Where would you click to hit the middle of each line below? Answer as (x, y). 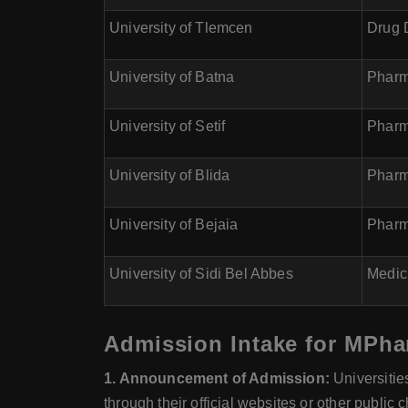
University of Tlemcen (181, 28)
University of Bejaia (174, 224)
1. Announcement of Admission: (217, 378)
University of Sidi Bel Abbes (201, 274)
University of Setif (168, 126)
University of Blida (170, 175)
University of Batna (172, 77)
